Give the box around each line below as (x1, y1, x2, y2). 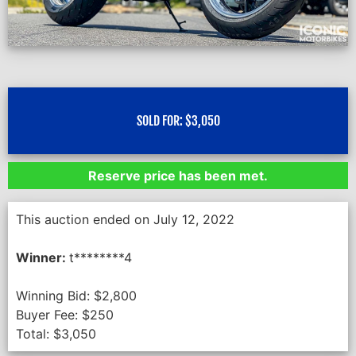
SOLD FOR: (136, 113, 185, 130)
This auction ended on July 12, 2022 (16, 211, 234, 228)
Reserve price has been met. (88, 168, 268, 184)
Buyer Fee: (16, 307, 82, 323)
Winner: (16, 250, 69, 266)
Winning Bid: (16, 288, 94, 304)
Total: (16, 326, 53, 342)
